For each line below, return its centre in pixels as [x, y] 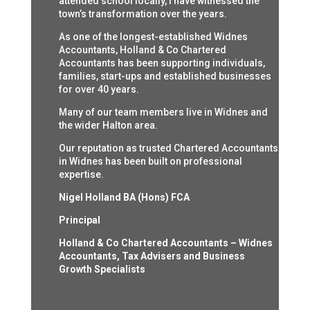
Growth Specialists [102, 269]
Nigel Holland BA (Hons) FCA [124, 197]
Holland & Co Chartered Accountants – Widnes [165, 243]
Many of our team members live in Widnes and [163, 112]
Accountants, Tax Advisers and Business [152, 256]
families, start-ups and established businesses [165, 76]
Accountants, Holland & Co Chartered [142, 49]
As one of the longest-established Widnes [153, 36]
